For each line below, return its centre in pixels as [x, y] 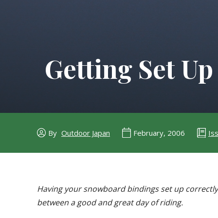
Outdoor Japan [86, 133]
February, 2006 [159, 133]
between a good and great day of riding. [110, 203]
